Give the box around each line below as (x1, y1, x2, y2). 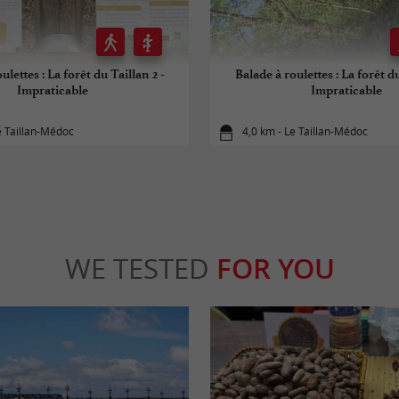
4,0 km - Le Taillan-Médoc (242, 124, 369, 140)
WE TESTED (64, 249, 216, 288)
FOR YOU (216, 249, 335, 288)
